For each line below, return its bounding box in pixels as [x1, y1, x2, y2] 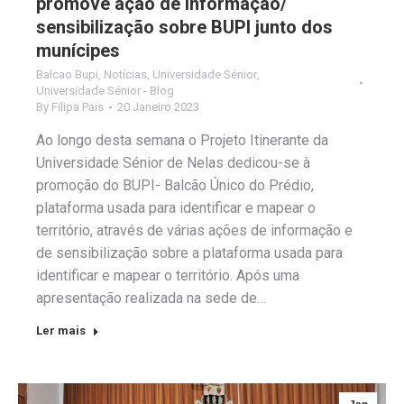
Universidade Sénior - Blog [36, 84, 174, 98]
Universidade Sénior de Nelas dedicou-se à [36, 154, 310, 172]
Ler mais [36, 324, 86, 338]
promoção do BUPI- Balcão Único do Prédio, [36, 177, 314, 195]
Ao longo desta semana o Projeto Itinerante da [36, 132, 328, 150]
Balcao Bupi [36, 68, 98, 82]
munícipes [36, 40, 120, 62]
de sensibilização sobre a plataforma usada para [36, 244, 343, 262]
